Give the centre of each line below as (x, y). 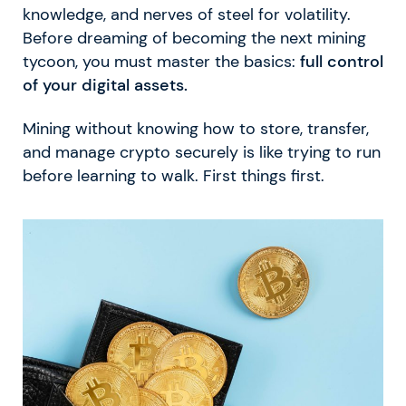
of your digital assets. (105, 85)
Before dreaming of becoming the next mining (194, 38)
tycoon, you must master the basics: (161, 62)
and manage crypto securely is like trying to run (202, 152)
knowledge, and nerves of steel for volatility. (187, 14)
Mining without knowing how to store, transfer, (196, 129)
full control (342, 62)
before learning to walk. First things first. (174, 176)
